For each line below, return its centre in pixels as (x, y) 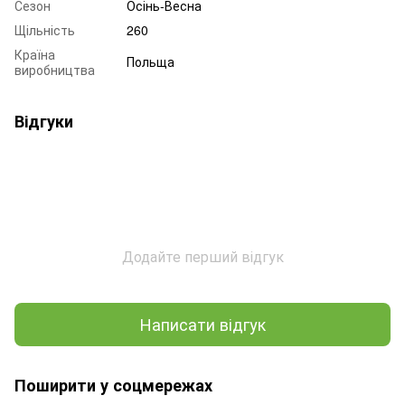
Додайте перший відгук (202, 256)
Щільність (45, 29)
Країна (35, 54)
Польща (151, 61)
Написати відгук (202, 324)
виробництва (55, 69)
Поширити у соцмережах (113, 385)
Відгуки (44, 121)
